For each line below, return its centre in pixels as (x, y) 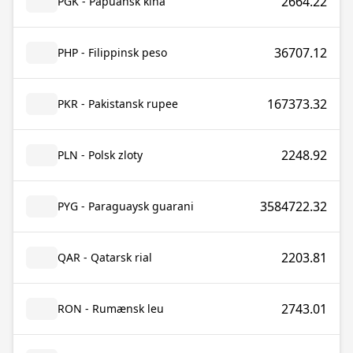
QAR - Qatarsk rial (105, 257)
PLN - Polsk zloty (100, 155)
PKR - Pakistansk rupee (118, 104)
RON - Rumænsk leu (111, 308)
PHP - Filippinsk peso (112, 52)
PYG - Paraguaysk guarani (126, 206)
